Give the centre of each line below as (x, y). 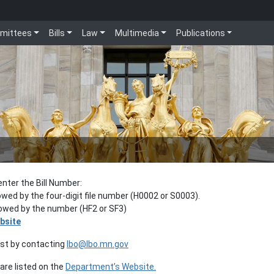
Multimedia (137, 33)
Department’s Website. (111, 267)
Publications (200, 33)
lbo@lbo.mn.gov (98, 244)
